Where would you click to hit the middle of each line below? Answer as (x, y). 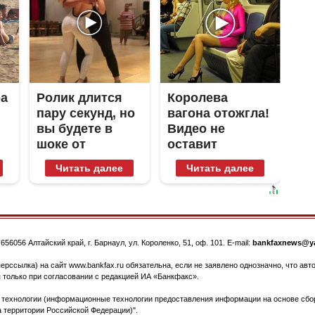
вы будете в (74, 128)
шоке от (61, 144)
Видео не (196, 128)
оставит (192, 144)
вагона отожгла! (218, 113)
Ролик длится (79, 97)
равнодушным (212, 159)
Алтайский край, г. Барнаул (76, 242)
